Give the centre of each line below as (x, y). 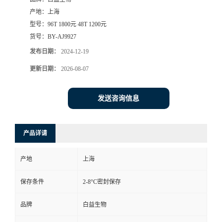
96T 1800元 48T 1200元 (77, 25)
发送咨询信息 (118, 99)
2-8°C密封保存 (102, 182)
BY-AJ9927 (62, 37)
